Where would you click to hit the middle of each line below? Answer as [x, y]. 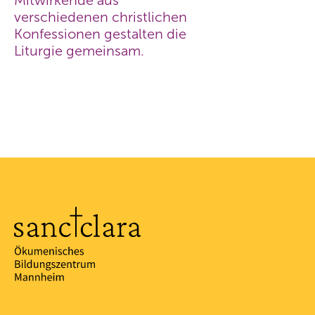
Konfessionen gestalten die [100, 34]
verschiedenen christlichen [101, 17]
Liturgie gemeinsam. [79, 51]
